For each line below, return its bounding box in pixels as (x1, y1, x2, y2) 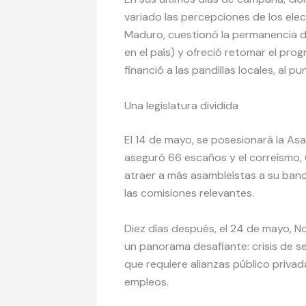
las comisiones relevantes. (124, 186, 257, 200)
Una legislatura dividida (124, 98, 238, 113)
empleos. (124, 274, 171, 289)
